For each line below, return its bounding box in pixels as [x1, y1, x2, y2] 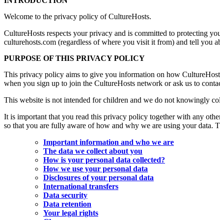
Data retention [43, 200, 91, 209]
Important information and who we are [43, 138, 174, 147]
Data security [43, 191, 87, 200]
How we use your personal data [43, 165, 148, 173]
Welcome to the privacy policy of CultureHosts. [4, 12, 151, 21]
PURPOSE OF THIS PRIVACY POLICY [4, 54, 151, 63]
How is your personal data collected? [43, 156, 165, 165]
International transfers [43, 182, 118, 191]
